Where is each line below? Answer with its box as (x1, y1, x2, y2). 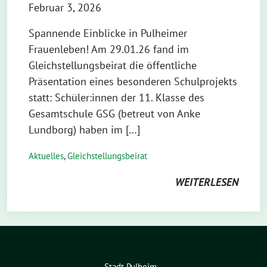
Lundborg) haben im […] (29, 123, 140, 136)
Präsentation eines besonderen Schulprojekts (29, 74, 237, 88)
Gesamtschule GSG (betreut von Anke (29, 107, 200, 120)
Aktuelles (29, 150, 64, 162)
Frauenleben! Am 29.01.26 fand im (29, 42, 189, 56)
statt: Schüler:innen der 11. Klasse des (29, 91, 204, 104)
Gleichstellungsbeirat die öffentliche (29, 58, 197, 72)
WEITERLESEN (175, 175, 238, 189)
